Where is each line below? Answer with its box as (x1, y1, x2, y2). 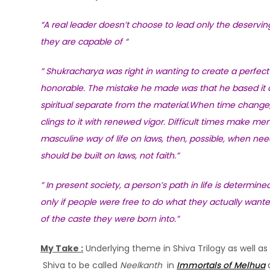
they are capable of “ (40, 36, 128, 48)
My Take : (40, 242, 84, 255)
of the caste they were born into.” (40, 213, 180, 225)
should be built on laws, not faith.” (40, 149, 180, 162)
